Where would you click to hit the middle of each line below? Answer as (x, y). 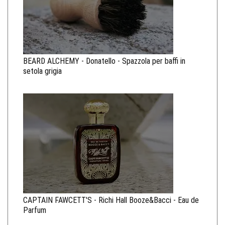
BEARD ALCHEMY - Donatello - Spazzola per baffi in (104, 61)
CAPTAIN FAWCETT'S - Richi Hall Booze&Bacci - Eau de (111, 200)
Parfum (35, 210)
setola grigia (42, 71)
